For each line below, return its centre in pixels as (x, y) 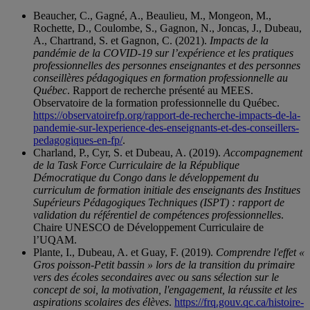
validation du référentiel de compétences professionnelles (157, 215)
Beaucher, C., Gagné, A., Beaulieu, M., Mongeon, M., (152, 16)
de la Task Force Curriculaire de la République (136, 165)
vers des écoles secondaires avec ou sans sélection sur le (156, 277)
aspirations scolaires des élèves (101, 302)
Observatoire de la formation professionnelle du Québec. (156, 103)
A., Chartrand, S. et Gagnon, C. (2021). (121, 41)
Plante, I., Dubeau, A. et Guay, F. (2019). (125, 253)
